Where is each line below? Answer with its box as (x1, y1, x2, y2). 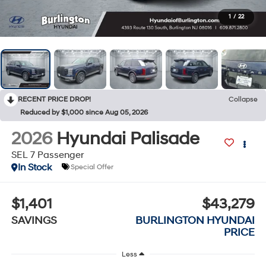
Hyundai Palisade (56, 127, 199, 150)
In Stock (17, 161, 52, 173)
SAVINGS (11, 213, 57, 227)
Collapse (229, 95, 258, 104)
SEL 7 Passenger (11, 148, 84, 161)
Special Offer (70, 163, 113, 172)
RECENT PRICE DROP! (18, 95, 91, 104)
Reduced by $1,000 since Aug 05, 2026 (20, 108, 148, 118)
